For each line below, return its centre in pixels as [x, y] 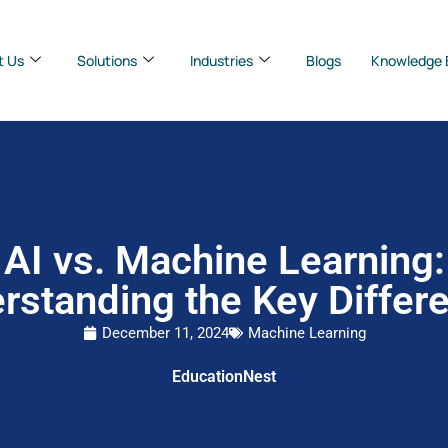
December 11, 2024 [165, 332]
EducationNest [224, 376]
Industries [221, 60]
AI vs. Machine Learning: [224, 260]
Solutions [107, 60]
